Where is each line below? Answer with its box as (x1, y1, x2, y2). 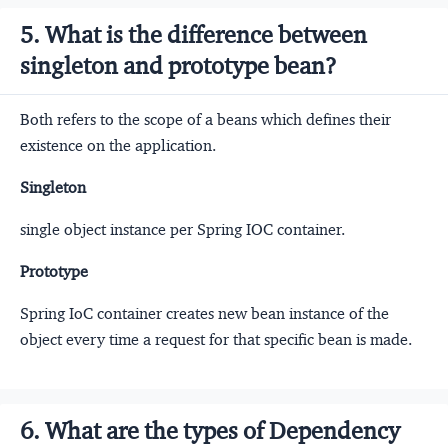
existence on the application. (20, 136, 216, 156)
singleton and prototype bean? (20, 51, 337, 82)
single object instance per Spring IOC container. (20, 220, 345, 240)
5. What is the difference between (20, 20, 367, 51)
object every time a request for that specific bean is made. (20, 330, 412, 350)
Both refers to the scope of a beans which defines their (20, 110, 391, 130)
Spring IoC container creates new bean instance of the (20, 304, 389, 324)
